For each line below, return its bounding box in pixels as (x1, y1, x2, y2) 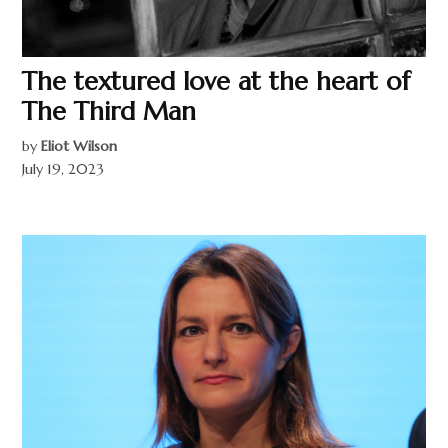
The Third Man (22, 94, 197, 127)
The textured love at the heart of (22, 64, 411, 97)
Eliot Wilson (41, 136, 118, 155)
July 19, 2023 (22, 159, 105, 178)
